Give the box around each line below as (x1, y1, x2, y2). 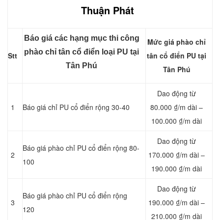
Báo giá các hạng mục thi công (24, 34, 139, 43)
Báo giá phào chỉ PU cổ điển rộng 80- (23, 143, 139, 153)
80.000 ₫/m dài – (150, 102, 203, 112)
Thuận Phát (81, 3, 134, 18)
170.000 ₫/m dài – (148, 150, 205, 160)
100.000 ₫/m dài (151, 116, 202, 126)
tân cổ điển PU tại (147, 51, 206, 61)
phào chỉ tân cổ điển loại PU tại (24, 48, 139, 56)
